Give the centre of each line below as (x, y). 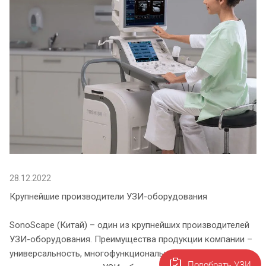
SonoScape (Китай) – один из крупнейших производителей (129, 225)
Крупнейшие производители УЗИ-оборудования (108, 196)
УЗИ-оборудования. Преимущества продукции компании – (131, 239)
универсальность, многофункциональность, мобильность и (132, 253)
